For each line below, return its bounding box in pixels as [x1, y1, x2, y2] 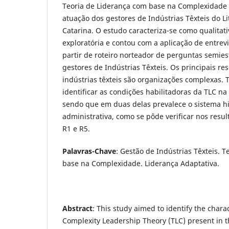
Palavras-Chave [62, 146, 116, 156]
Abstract [62, 203, 93, 213]
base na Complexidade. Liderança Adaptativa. [62, 158, 219, 168]
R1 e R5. [62, 123, 90, 133]
